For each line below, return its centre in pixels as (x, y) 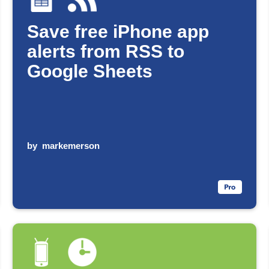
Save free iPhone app (118, 32)
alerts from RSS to (106, 52)
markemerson (71, 145)
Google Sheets (90, 71)
